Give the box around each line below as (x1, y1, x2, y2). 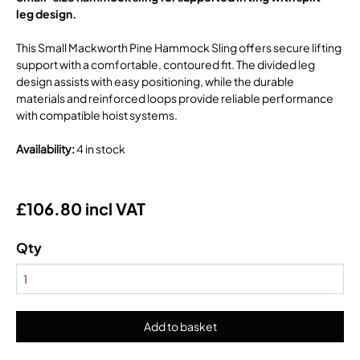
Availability (16, 141, 72, 156)
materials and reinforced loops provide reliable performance (16, 90, 333, 105)
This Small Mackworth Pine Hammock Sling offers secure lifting (16, 39, 342, 55)
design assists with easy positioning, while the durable (16, 73, 294, 88)
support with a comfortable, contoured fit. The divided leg (16, 56, 315, 72)
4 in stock (76, 141, 125, 156)
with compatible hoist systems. (16, 107, 178, 122)
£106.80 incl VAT (16, 198, 145, 219)
